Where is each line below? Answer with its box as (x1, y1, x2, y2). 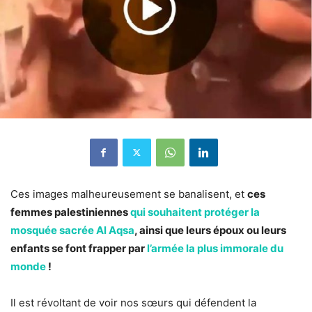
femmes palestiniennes (10, 205, 130, 219)
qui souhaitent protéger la (130, 205, 260, 219)
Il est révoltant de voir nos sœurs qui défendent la (10, 295, 256, 309)
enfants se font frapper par (10, 241, 147, 255)
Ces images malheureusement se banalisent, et (10, 187, 247, 201)
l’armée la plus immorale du (147, 241, 283, 255)
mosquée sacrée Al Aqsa (10, 223, 134, 237)
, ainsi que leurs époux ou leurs (134, 223, 286, 237)
